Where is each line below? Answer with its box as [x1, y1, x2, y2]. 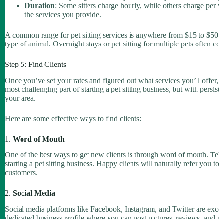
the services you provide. [24, 10, 101, 19]
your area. [5, 93, 36, 102]
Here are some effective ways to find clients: [5, 114, 141, 123]
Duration [24, 1, 55, 10]
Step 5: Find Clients [5, 60, 66, 68]
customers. [5, 168, 38, 177]
